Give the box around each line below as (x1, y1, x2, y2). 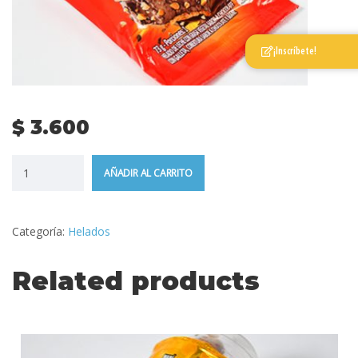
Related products (12, 265, 260, 296)
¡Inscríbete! (272, 46, 316, 57)
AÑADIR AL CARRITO (104, 166, 193, 181)
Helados (68, 223, 110, 239)
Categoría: (12, 223, 68, 239)
